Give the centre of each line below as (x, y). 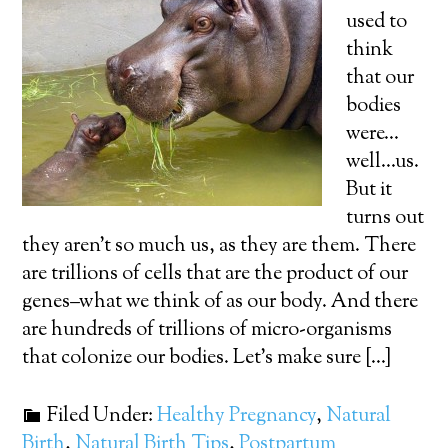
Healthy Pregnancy (237, 416)
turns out (385, 218)
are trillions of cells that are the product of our (215, 274)
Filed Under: (102, 416)
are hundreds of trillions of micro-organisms (207, 330)
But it (369, 190)
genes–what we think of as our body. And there (220, 302)
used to (377, 22)
